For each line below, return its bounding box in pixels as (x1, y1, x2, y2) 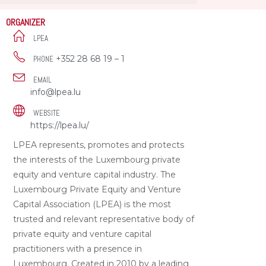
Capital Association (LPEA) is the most (13, 198, 172, 210)
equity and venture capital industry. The (13, 169, 176, 180)
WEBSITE (33, 107, 61, 118)
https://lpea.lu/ (30, 119, 90, 131)
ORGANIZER (6, 15, 46, 28)
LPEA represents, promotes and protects (13, 139, 185, 150)
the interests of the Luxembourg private (13, 154, 181, 165)
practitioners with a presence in (13, 243, 142, 254)
